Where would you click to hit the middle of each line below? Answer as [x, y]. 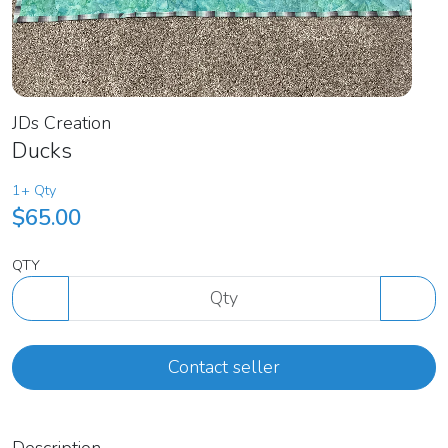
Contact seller [224, 367]
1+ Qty [34, 190]
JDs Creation [61, 123]
